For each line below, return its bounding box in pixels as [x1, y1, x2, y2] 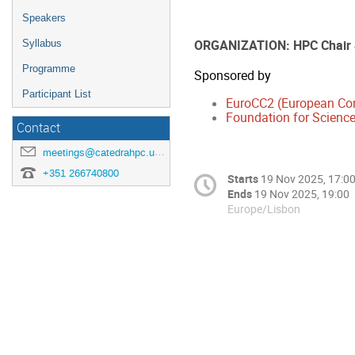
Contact [17, 120, 60, 136]
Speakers [22, 12, 66, 24]
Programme [22, 63, 75, 74]
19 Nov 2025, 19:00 [254, 186, 349, 202]
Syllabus [22, 37, 62, 49]
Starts [227, 171, 258, 187]
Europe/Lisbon [227, 201, 300, 217]
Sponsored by [194, 67, 271, 84]
